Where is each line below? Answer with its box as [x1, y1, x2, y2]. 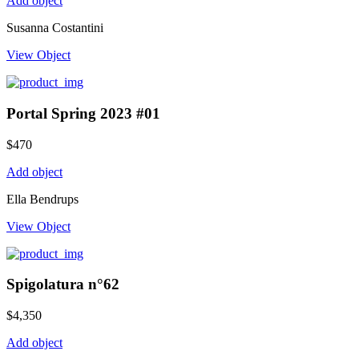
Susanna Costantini [6, 21, 103, 35]
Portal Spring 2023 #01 [6, 104, 160, 122]
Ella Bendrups [6, 192, 79, 206]
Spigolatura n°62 [6, 276, 119, 293]
